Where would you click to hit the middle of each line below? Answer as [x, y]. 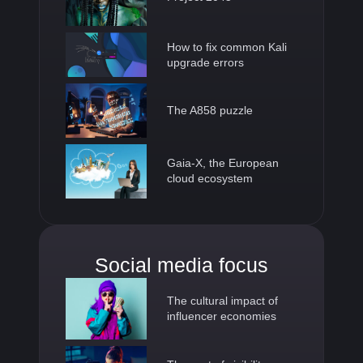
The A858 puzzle [210, 111]
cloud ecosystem [210, 179]
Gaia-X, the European [223, 163]
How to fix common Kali [227, 47]
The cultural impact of [222, 300]
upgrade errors [205, 62]
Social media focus [181, 265]
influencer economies [222, 316]
